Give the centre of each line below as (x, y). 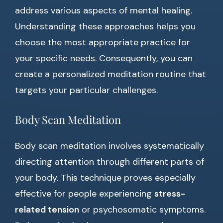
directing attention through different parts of (110, 162)
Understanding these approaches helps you (105, 27)
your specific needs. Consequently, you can (104, 58)
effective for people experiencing (85, 194)
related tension (47, 210)
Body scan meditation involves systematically (110, 146)
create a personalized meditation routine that (111, 74)
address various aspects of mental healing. (104, 11)
